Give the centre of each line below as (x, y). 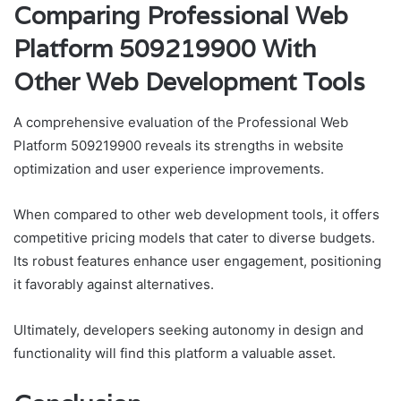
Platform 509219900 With (165, 49)
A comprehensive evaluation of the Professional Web (181, 122)
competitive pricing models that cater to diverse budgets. (194, 237)
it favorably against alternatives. (114, 284)
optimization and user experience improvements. (169, 168)
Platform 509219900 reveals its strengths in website (179, 145)
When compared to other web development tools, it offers (196, 214)
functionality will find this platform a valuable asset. (175, 353)
